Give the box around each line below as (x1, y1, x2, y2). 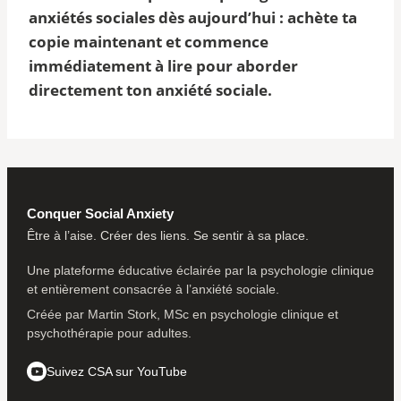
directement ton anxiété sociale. (29, 79, 272, 100)
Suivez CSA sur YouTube (47, 363, 187, 379)
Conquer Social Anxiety (27, 205, 174, 221)
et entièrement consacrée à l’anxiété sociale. (27, 281, 279, 296)
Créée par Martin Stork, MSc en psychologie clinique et (27, 306, 338, 321)
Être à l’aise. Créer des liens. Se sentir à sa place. (27, 227, 309, 243)
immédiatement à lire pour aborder (29, 55, 298, 76)
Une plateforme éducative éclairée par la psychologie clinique (27, 262, 374, 277)
